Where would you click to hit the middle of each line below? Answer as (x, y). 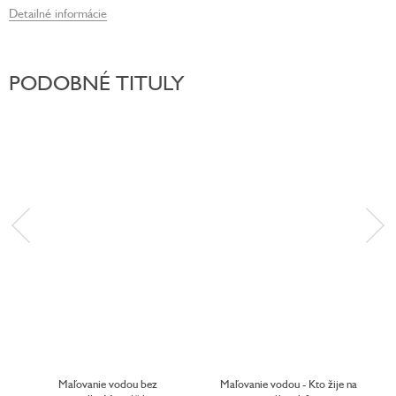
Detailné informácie (58, 12)
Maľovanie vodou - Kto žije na (288, 384)
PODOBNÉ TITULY (96, 82)
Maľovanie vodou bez (108, 384)
